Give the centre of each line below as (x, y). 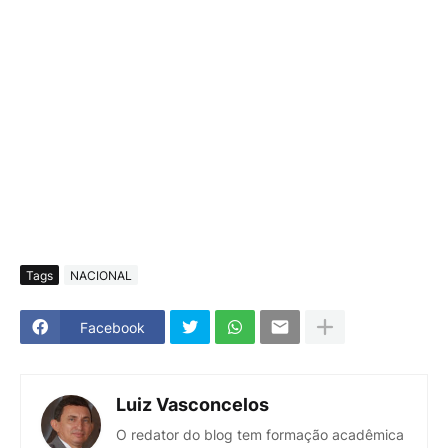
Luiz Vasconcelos (192, 405)
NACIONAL (101, 275)
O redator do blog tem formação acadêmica (260, 435)
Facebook (112, 327)
